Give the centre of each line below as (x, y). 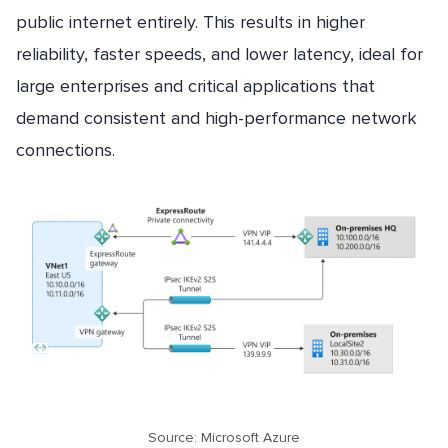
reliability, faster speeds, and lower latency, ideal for (219, 53)
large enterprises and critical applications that (195, 85)
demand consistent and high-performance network (216, 117)
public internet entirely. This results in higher (190, 21)
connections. (65, 149)
